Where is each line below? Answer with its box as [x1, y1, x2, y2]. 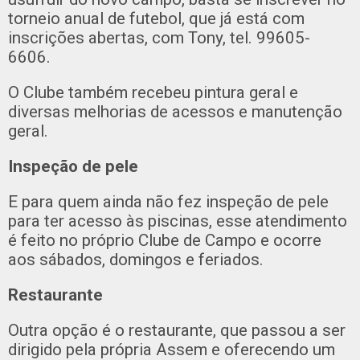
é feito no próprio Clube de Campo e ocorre [8, 231, 321, 250]
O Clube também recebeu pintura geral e [8, 83, 298, 102]
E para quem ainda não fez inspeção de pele [8, 192, 329, 211]
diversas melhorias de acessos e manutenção [8, 102, 342, 121]
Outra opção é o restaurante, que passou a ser [8, 321, 346, 340]
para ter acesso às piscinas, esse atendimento [8, 211, 347, 231]
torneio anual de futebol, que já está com [8, 9, 305, 28]
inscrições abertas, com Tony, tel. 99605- [8, 28, 310, 47]
